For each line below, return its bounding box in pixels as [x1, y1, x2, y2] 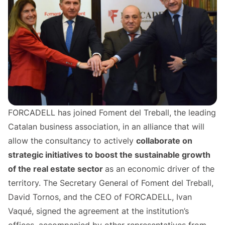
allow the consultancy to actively [8, 136, 136, 146]
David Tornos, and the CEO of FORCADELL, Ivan [8, 192, 192, 202]
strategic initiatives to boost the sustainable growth [8, 150, 210, 160]
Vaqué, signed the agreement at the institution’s [8, 206, 189, 216]
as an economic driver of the [105, 164, 214, 174]
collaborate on [136, 136, 192, 146]
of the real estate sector [8, 164, 105, 174]
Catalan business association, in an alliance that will [8, 122, 204, 132]
